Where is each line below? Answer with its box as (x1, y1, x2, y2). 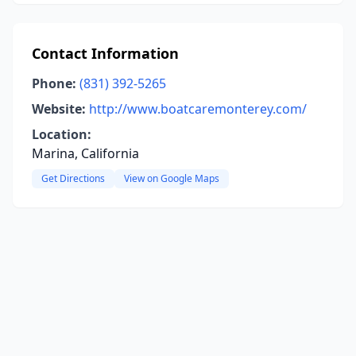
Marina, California (32, 145, 139, 162)
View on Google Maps (124, 172, 219, 185)
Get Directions (41, 172, 105, 185)
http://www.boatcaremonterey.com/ (89, 100, 307, 118)
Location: (32, 126, 91, 143)
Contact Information (32, 44, 179, 63)
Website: (32, 100, 86, 118)
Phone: (32, 75, 76, 92)
